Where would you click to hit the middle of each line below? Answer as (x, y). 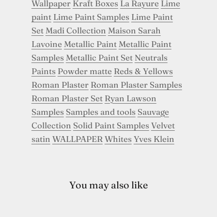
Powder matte (85, 71)
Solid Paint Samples (111, 125)
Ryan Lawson (130, 98)
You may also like (108, 185)
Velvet (163, 125)
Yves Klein (154, 139)
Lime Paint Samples (91, 17)
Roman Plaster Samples (136, 85)
